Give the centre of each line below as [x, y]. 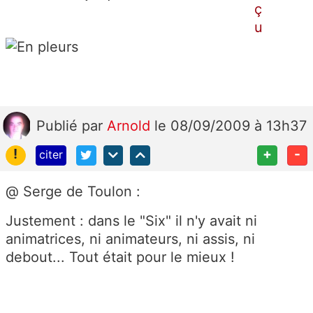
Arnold [131, 125]
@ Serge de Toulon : [73, 191]
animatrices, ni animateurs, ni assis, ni [130, 239]
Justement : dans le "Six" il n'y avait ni [131, 220]
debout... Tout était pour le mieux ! [120, 257]
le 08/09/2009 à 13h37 [231, 125]
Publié [59, 125]
